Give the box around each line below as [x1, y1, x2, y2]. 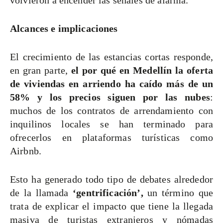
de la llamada [10, 187, 73, 199]
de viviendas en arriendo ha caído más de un [10, 78, 213, 90]
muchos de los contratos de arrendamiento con [10, 105, 213, 116]
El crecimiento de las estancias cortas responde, [10, 51, 213, 63]
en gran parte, [10, 65, 68, 76]
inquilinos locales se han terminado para [10, 118, 213, 130]
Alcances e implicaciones [10, 23, 118, 34]
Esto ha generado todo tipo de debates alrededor [10, 174, 213, 185]
